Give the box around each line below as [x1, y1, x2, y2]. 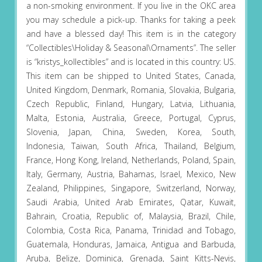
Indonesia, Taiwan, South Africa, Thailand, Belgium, [26, 140, 236, 152]
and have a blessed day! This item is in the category [26, 28, 236, 40]
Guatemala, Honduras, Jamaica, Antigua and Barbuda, [26, 239, 236, 250]
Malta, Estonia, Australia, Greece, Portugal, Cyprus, [26, 112, 236, 124]
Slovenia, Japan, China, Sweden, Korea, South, [26, 126, 236, 138]
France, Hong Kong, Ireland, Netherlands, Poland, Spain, [26, 154, 236, 166]
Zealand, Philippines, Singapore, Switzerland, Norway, [26, 182, 236, 194]
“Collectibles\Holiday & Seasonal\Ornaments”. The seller [26, 42, 236, 54]
